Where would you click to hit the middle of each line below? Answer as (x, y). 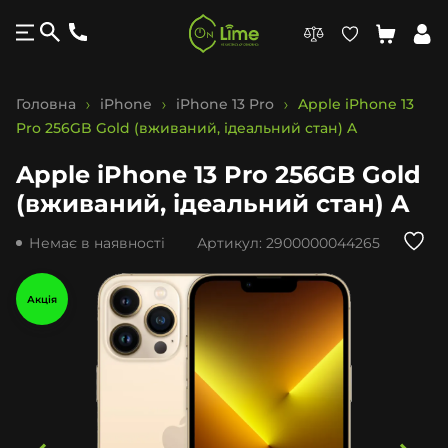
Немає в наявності (97, 242)
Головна (48, 103)
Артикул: (231, 242)
